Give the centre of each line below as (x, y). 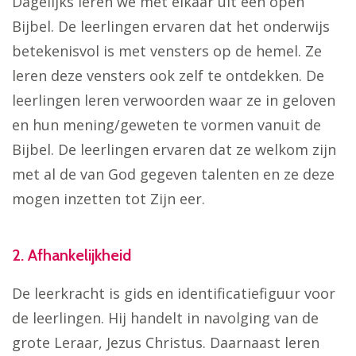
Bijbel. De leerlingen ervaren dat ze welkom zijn (174, 150)
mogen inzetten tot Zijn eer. (108, 199)
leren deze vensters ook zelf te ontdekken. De (168, 76)
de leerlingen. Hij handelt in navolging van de (165, 317)
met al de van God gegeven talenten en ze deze (173, 174)
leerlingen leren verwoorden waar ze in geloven (174, 101)
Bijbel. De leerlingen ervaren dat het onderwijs (171, 27)
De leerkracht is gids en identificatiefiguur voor (174, 293)
